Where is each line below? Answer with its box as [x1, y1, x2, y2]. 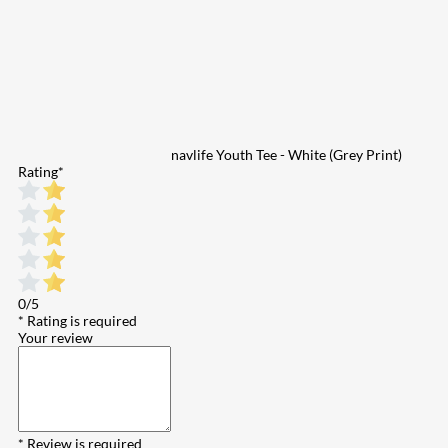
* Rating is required [18, 311, 137, 329]
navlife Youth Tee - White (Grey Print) [171, 145, 402, 163]
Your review [18, 328, 93, 346]
